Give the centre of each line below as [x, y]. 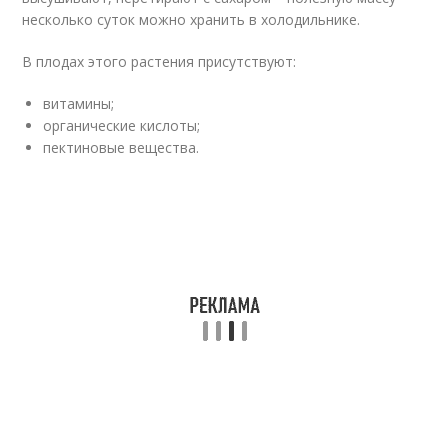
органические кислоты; [122, 125]
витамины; [79, 103]
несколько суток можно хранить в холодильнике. [191, 19]
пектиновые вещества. [121, 147]
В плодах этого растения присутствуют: [159, 61]
